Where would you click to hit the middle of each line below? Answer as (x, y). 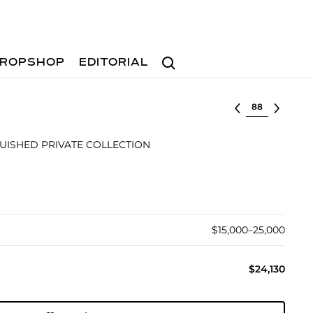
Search (174, 56)
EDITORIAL (114, 63)
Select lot (269, 105)
